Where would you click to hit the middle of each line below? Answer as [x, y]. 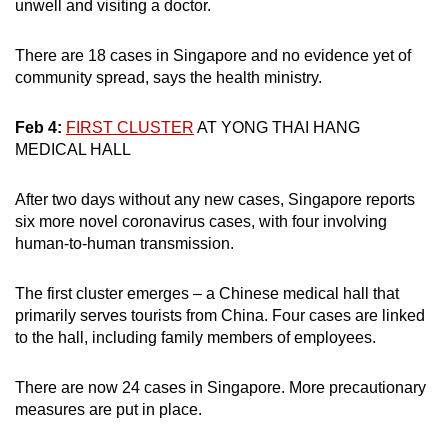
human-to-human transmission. [124, 243]
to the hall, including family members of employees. [195, 337]
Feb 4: [40, 127]
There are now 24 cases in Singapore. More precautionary [220, 387]
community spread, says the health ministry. [168, 77]
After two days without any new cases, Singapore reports [215, 199]
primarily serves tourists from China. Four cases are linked [220, 315]
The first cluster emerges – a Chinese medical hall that [207, 293]
